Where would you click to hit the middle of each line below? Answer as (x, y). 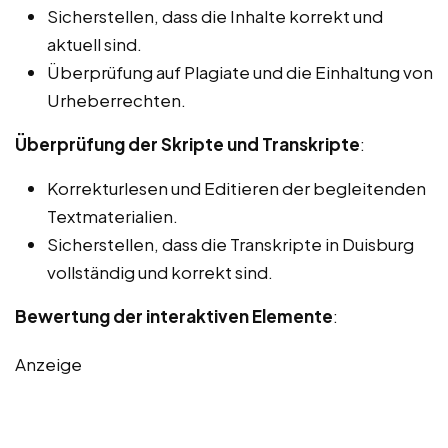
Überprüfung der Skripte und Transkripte (187, 144)
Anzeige (48, 364)
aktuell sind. (94, 44)
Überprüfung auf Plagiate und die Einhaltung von (240, 72)
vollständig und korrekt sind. (160, 272)
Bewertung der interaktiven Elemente (174, 316)
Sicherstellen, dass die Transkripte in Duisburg (230, 244)
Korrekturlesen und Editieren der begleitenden (236, 188)
